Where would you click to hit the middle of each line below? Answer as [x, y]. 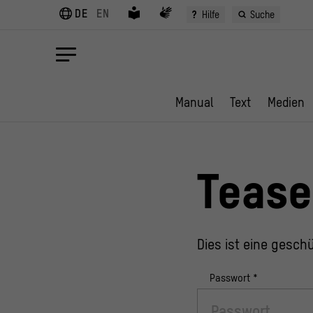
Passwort [231, 278]
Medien [286, 102]
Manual [194, 102]
